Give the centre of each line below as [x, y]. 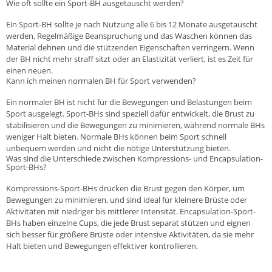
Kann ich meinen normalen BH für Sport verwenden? [101, 80]
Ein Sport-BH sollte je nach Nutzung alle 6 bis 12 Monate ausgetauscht [132, 24]
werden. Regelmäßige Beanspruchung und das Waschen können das [129, 36]
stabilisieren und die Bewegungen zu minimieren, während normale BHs [135, 125]
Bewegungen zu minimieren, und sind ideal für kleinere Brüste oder [127, 199]
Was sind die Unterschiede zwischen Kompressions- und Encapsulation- [134, 158]
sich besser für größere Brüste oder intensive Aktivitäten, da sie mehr [130, 234]
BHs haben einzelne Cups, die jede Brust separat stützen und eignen [128, 223]
